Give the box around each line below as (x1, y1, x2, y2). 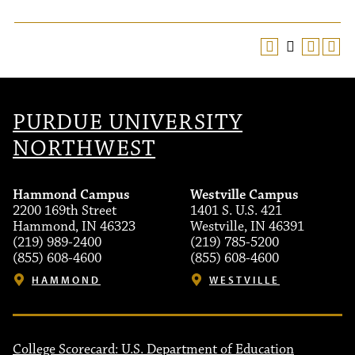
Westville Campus (190, 186, 299, 204)
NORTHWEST (13, 135, 156, 162)
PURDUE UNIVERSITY (13, 109, 243, 136)
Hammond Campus (13, 186, 130, 204)
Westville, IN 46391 (190, 218, 304, 235)
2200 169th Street (13, 202, 116, 219)
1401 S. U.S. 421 (190, 202, 282, 219)
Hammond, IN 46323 (13, 218, 136, 235)
